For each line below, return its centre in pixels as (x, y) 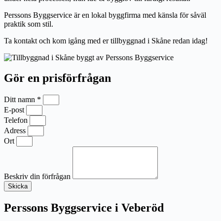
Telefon (17, 120)
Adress (16, 131)
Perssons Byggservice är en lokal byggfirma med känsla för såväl (105, 15)
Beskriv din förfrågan (38, 177)
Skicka (18, 186)
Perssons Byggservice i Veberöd (84, 208)
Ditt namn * (23, 100)
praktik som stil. (30, 24)
